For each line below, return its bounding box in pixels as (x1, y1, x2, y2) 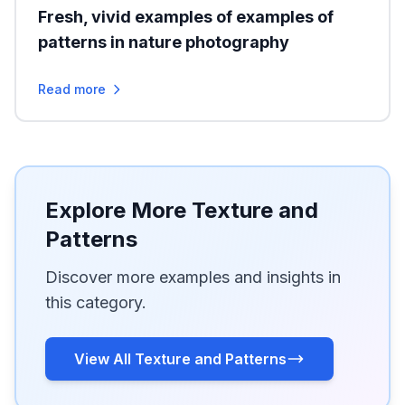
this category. (45, 293, 146, 312)
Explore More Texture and (45, 197, 318, 223)
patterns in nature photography (38, 33, 289, 52)
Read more (38, 81, 106, 97)
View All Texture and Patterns (74, 350, 287, 368)
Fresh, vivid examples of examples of (38, 7, 334, 26)
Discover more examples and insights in (45, 268, 341, 287)
